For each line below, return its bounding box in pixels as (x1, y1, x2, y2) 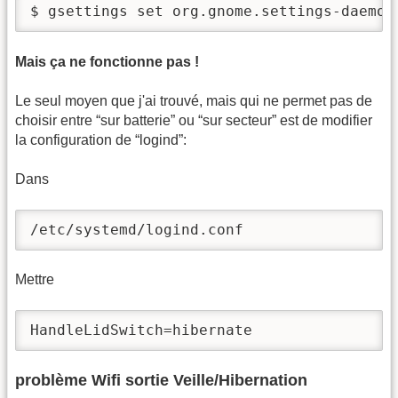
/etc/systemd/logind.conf (30, 220, 243, 238)
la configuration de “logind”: (15, 131, 187, 147)
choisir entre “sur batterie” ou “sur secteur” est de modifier (15, 112, 372, 128)
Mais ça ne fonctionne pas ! (15, 53, 199, 69)
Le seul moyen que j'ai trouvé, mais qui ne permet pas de (15, 92, 372, 108)
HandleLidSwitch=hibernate (30, 322, 252, 339)
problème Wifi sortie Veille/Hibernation (15, 370, 307, 389)
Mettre (15, 272, 54, 288)
